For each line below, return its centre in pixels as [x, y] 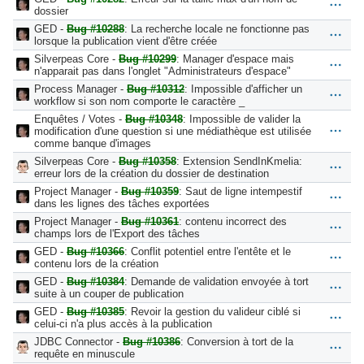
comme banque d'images [93, 143]
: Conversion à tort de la [237, 341]
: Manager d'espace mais [235, 58]
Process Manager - [80, 89]
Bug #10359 [150, 191]
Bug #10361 [150, 221]
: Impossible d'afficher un [243, 89]
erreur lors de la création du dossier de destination [152, 173]
